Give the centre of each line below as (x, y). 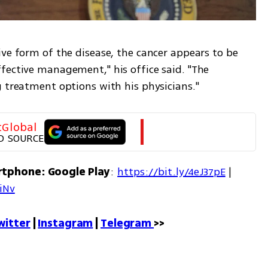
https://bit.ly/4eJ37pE (171, 171)
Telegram (127, 223)
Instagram (66, 223)
